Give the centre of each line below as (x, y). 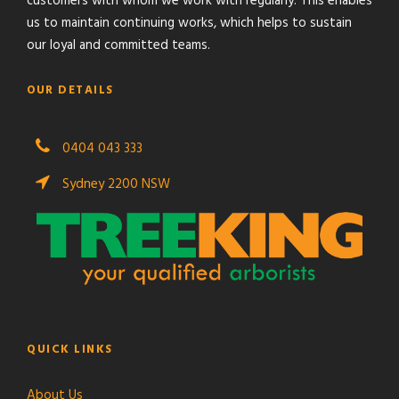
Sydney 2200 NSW (114, 184)
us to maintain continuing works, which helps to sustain (189, 23)
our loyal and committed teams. (118, 45)
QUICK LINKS (70, 349)
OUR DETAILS (70, 90)
